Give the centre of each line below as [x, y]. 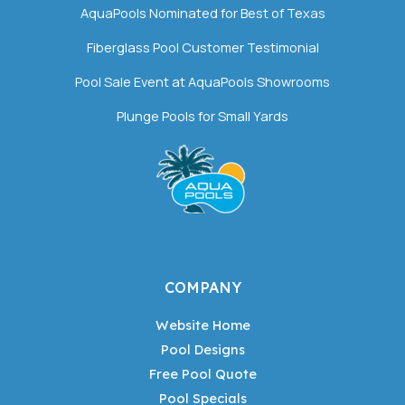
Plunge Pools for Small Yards [202, 116]
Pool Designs [202, 350]
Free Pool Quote [202, 374]
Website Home [202, 325]
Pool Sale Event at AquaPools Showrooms [202, 82]
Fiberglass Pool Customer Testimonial [202, 47]
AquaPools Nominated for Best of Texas [202, 13]
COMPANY [202, 287]
